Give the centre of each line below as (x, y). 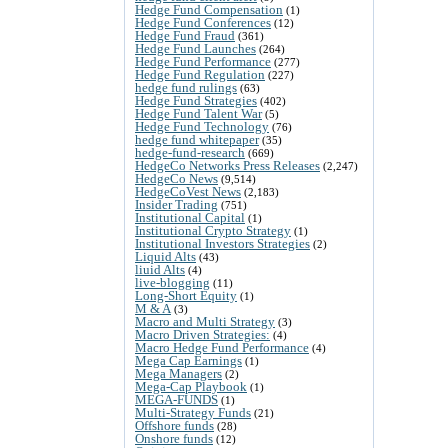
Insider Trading (176, 204)
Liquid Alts (165, 256)
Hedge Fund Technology (202, 126)
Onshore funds (174, 438)
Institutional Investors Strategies (222, 243)
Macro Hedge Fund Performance (222, 347)
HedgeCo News (176, 178)
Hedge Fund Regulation (200, 74)
